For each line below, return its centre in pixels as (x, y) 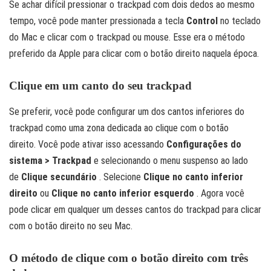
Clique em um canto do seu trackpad (100, 86)
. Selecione (120, 177)
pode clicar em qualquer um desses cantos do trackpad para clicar (135, 209)
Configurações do (204, 144)
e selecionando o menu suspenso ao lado (170, 160)
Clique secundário (59, 177)
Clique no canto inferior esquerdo (123, 193)
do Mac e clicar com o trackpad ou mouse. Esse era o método (127, 38)
